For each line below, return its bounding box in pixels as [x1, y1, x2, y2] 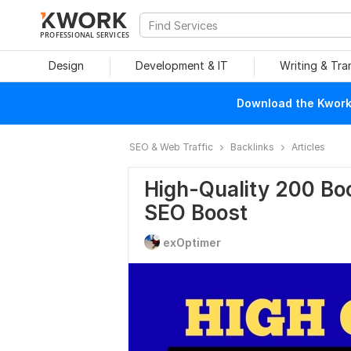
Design [48, 59, 84, 72]
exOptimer [163, 236, 221, 249]
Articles [291, 141, 325, 153]
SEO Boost [144, 201, 248, 225]
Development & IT [136, 59, 228, 72]
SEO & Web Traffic [129, 141, 213, 153]
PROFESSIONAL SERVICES [40, 30, 130, 39]
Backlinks [230, 141, 274, 153]
